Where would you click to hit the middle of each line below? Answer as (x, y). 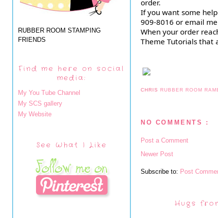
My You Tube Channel (49, 92)
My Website (35, 114)
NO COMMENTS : (175, 123)
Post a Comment (164, 140)
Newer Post (157, 154)
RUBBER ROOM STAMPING (59, 30)
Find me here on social (72, 69)
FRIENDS (32, 39)
